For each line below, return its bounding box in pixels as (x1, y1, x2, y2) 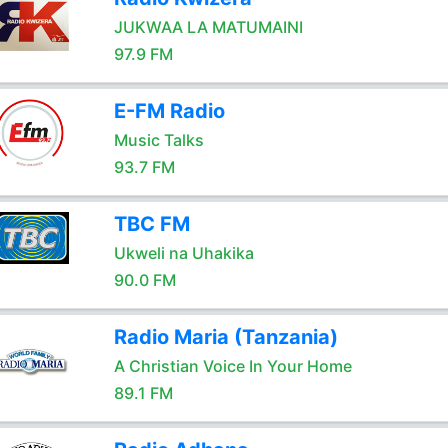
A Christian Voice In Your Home (113, 356, 352, 376)
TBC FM (113, 212, 190, 236)
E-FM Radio (113, 99, 225, 123)
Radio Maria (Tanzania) (113, 325, 338, 349)
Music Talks (113, 130, 204, 150)
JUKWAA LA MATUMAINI (113, 17, 303, 37)
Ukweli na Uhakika (113, 243, 254, 263)
